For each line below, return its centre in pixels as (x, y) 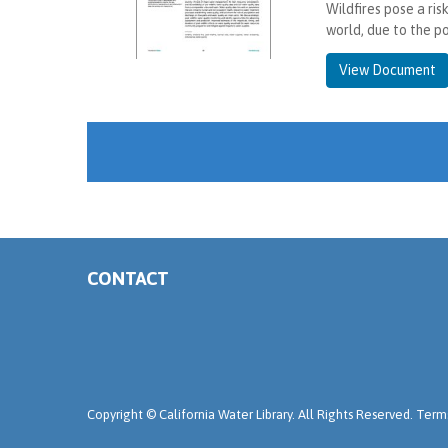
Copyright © (123, 414)
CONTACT (128, 278)
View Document (387, 69)
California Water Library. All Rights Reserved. (287, 414)
